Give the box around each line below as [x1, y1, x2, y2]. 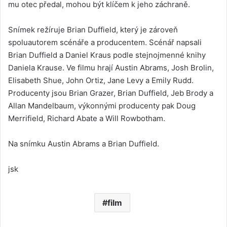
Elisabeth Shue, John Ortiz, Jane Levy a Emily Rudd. [8, 75, 194, 85]
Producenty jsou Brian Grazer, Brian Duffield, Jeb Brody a [8, 88, 213, 98]
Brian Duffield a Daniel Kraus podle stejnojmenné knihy [8, 50, 206, 60]
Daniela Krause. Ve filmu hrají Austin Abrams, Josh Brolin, [8, 62, 214, 72]
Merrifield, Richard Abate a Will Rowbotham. [8, 113, 165, 123]
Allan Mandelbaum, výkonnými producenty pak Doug [8, 100, 196, 110]
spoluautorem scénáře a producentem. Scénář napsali [8, 37, 202, 47]
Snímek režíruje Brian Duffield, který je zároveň [8, 24, 178, 34]
